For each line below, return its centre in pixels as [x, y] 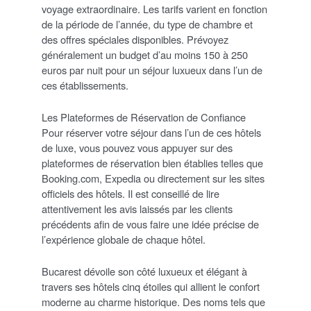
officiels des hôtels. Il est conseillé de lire [131, 194]
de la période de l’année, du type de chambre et [147, 24]
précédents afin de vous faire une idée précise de [150, 224]
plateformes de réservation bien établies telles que [152, 163]
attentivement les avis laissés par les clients [137, 209]
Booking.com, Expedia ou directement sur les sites [153, 178]
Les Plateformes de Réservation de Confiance [144, 117]
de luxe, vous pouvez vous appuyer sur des [137, 148]
